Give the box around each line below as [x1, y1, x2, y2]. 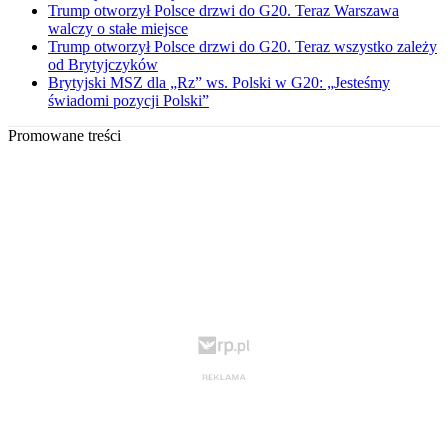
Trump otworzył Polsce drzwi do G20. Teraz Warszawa [48, 2, 399, 20]
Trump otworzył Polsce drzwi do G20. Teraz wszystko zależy [48, 38, 437, 56]
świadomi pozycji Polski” [48, 92, 209, 110]
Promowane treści [8, 127, 121, 145]
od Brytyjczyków [48, 56, 158, 74]
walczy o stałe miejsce [48, 20, 188, 38]
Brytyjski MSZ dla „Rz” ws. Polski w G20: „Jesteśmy [48, 74, 390, 92]
